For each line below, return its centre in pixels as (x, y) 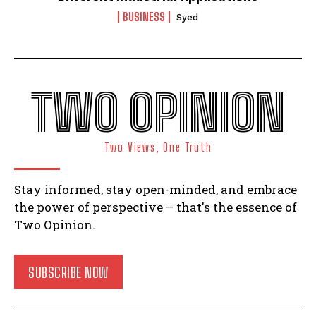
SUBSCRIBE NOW (68, 273)
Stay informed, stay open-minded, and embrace (156, 190)
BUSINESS (144, 17)
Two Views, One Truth (158, 147)
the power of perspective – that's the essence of (156, 207)
